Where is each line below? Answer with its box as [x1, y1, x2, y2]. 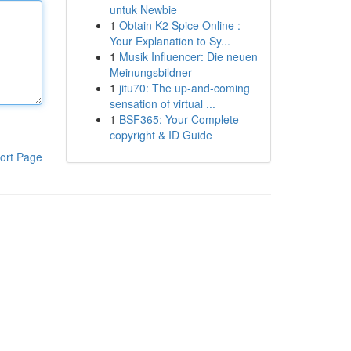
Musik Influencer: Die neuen [118, 49, 258, 64]
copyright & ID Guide [109, 127, 212, 143]
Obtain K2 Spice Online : [118, 17, 241, 33]
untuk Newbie [109, 2, 177, 17]
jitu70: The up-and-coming [118, 80, 250, 96]
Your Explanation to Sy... [109, 33, 230, 49]
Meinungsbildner [109, 64, 192, 80]
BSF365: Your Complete [118, 111, 239, 127]
